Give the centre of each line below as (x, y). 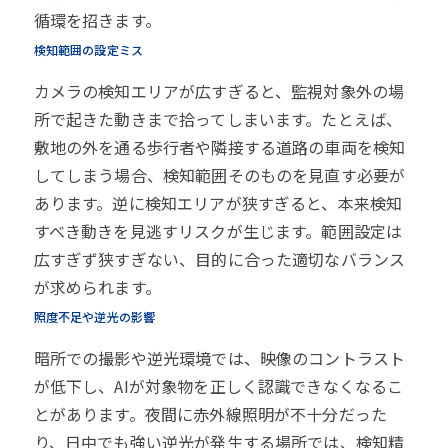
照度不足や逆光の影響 (94, 317)
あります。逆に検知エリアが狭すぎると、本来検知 (218, 203)
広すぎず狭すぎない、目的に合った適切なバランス (219, 259)
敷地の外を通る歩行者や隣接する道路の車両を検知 (219, 147)
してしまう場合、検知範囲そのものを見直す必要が (219, 175)
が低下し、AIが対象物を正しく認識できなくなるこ (218, 386)
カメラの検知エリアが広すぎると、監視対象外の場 (219, 91)
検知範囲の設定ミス (88, 50)
